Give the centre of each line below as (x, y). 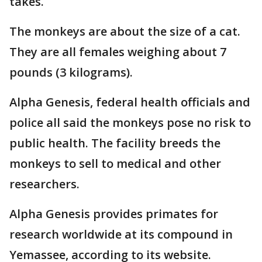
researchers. (44, 184)
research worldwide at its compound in (121, 234)
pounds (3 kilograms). (71, 72)
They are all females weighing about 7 (118, 51)
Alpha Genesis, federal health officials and (130, 102)
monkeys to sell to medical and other (115, 163)
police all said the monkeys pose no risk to (130, 122)
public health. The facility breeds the (115, 143)
